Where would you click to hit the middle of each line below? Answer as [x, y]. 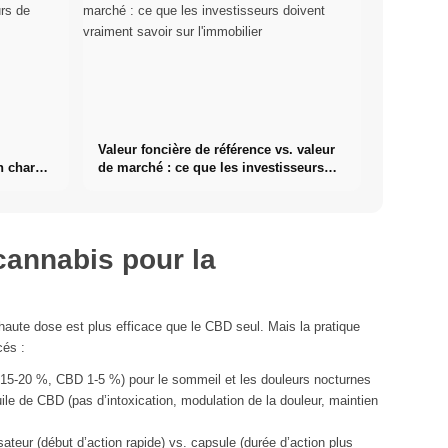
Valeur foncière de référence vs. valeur [216, 150]
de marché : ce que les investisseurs [210, 168]
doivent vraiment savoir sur [182, 186]
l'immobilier [135, 204]
